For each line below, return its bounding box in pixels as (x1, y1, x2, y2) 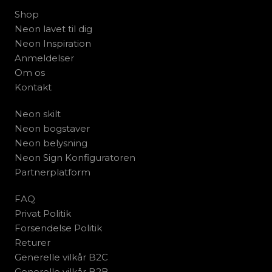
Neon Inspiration (15, 37, 91, 49)
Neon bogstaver (15, 122, 90, 134)
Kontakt (15, 81, 52, 93)
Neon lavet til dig (15, 22, 92, 35)
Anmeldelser (15, 52, 74, 64)
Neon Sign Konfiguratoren (15, 151, 135, 163)
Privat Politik (15, 207, 71, 219)
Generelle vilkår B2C (15, 251, 108, 263)
